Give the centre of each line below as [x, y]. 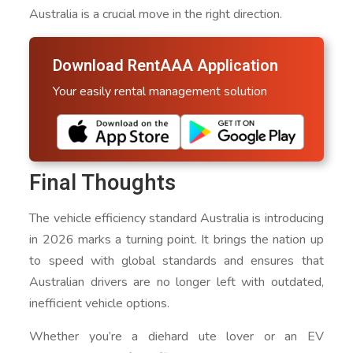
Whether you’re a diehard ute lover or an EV [176, 337]
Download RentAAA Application [166, 65]
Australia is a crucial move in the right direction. [156, 14]
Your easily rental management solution [160, 91]
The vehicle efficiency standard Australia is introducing [176, 219]
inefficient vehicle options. [100, 304]
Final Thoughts [103, 184]
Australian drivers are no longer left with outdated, [176, 282]
